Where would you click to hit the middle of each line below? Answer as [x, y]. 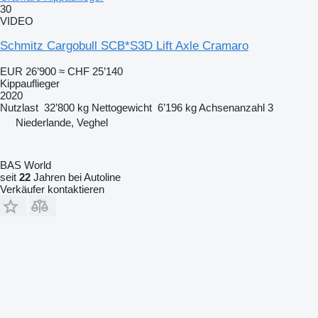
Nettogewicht [122, 107]
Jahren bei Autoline [76, 177]
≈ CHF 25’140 [91, 71]
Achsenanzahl [232, 107]
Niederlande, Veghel [62, 122]
